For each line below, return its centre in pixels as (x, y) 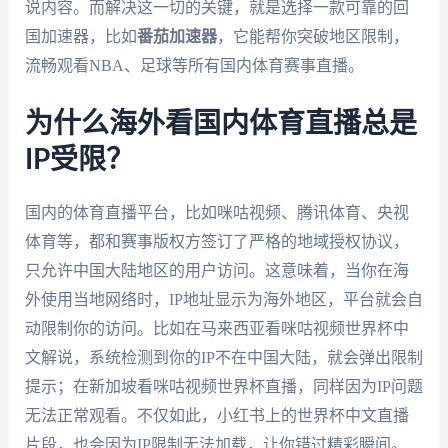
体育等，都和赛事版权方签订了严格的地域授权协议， (216, 241)
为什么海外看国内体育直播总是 (220, 123)
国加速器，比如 (80, 36)
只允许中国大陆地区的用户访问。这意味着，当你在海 (216, 270)
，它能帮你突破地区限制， (312, 36)
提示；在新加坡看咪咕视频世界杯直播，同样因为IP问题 (223, 386)
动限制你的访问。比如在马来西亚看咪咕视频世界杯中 (216, 328)
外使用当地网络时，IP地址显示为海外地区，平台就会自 (223, 299)
